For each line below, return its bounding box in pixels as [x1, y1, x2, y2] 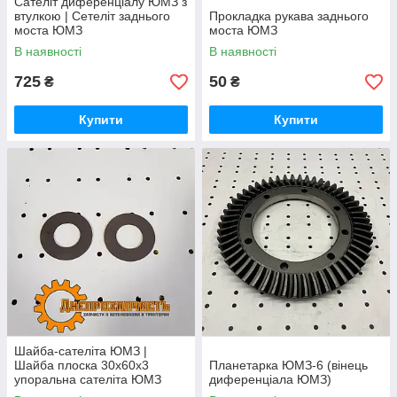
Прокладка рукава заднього [209, 9, 369, 24]
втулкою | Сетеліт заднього [14, 9, 170, 24]
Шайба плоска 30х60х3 [14, 358, 149, 373]
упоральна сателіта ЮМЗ [14, 372, 161, 387]
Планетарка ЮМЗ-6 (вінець [209, 358, 368, 373]
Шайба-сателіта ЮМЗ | [14, 344, 147, 359]
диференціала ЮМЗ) [209, 372, 331, 387]
